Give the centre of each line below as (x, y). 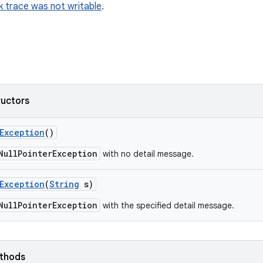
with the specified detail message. (167, 205)
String (64, 184)
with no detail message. (147, 154)
